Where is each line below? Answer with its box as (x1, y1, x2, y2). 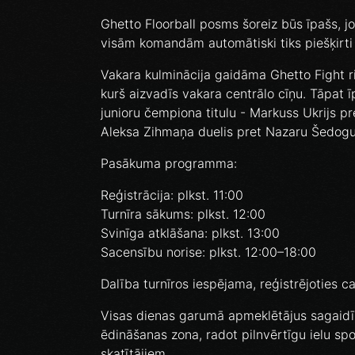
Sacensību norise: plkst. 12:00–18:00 (101, 244, 316, 261)
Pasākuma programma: (101, 155, 237, 172)
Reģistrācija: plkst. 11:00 (101, 187, 243, 204)
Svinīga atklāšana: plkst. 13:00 (101, 225, 280, 242)
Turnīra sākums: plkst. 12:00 (101, 206, 265, 223)
